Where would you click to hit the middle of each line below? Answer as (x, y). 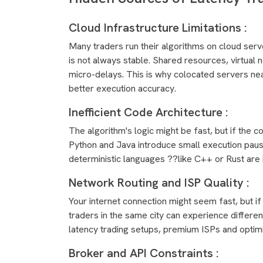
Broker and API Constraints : (145, 253)
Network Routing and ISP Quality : (160, 183)
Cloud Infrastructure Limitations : (159, 28)
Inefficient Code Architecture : (150, 112)
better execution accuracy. (122, 88)
